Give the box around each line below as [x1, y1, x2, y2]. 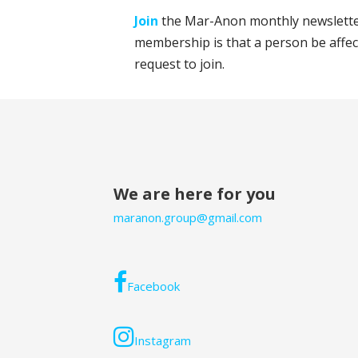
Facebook [127, 277, 180, 294]
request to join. [134, 54, 225, 73]
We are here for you [113, 182, 276, 205]
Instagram [134, 332, 191, 348]
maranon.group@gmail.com [113, 209, 262, 225]
